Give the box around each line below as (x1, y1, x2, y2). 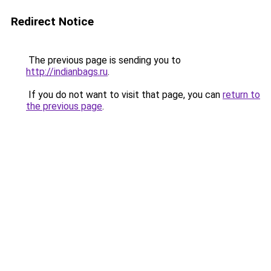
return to (223, 89, 260, 100)
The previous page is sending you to (26, 54, 181, 66)
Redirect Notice (11, 15, 94, 28)
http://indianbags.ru (26, 66, 108, 77)
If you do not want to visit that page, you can (26, 89, 223, 100)
